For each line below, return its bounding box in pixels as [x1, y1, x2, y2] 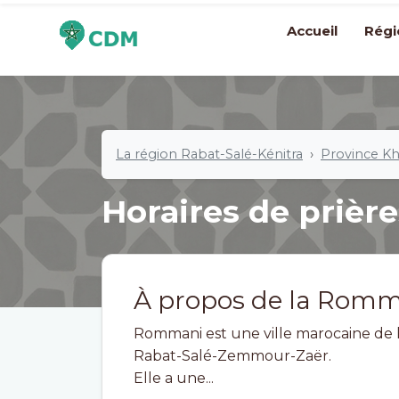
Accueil [287, 21, 338, 39]
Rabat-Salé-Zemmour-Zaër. [134, 347, 331, 364]
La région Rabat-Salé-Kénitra [116, 146, 303, 162]
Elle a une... [134, 370, 214, 387]
